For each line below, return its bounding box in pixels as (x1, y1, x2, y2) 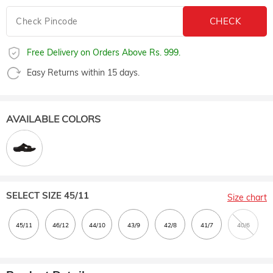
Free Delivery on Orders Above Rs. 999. (27, 47, 180, 58)
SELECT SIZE (6, 190, 62, 201)
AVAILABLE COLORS (6, 113, 101, 125)
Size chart (227, 192, 267, 203)
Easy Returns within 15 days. (27, 67, 140, 78)
